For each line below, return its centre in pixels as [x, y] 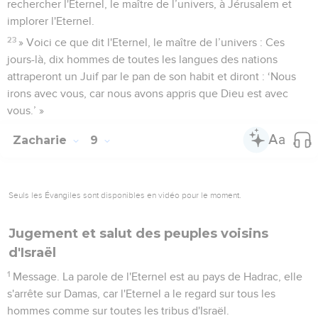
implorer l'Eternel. [51, 21]
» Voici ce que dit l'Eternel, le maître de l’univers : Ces [152, 42]
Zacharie [42, 140]
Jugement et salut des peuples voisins [138, 233]
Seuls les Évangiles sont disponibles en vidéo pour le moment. [125, 195]
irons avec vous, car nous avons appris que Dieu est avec [148, 93]
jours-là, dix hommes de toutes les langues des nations [142, 59]
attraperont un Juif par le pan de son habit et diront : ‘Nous [152, 76]
